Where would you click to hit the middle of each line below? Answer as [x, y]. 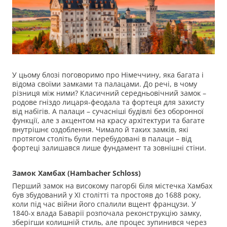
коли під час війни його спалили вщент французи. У [104, 204]
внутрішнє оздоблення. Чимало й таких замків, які [100, 130]
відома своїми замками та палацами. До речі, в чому [105, 84]
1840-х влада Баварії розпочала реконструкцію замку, [107, 213]
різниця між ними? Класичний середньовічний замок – [109, 93]
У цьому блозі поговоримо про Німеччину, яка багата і [108, 75]
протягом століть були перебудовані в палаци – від [102, 139]
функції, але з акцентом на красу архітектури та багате [108, 121]
